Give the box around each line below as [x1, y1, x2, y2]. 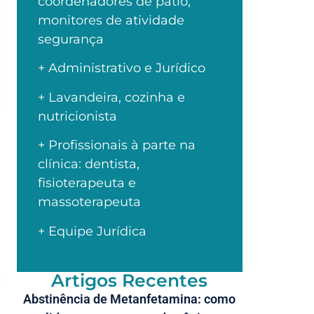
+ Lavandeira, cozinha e [37, 89, 185, 105]
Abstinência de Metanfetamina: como [23, 291, 236, 306]
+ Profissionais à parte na [37, 137, 196, 153]
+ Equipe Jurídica [37, 223, 146, 239]
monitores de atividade [37, 13, 184, 29]
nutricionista [37, 108, 117, 124]
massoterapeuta [37, 194, 141, 210]
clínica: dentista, [37, 156, 139, 172]
